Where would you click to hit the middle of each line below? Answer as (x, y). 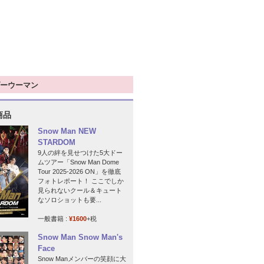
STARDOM (57, 143)
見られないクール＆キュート (80, 191)
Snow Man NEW (67, 131)
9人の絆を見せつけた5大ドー (80, 153)
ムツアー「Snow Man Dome (78, 162)
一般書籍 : (53, 219)
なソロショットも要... (70, 200)
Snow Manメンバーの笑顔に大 (82, 259)
